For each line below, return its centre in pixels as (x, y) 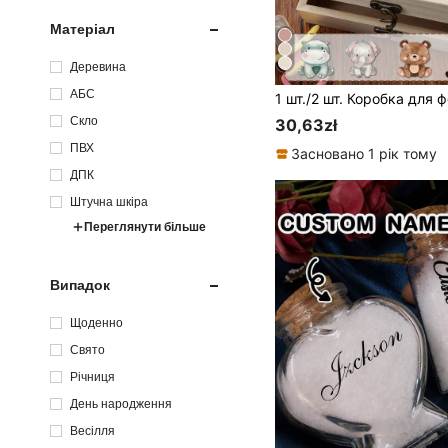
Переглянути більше (145, 226)
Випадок (80, 285)
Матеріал (82, 29)
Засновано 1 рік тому (364, 154)
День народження (121, 403)
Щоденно (96, 322)
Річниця (92, 376)
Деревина (98, 66)
